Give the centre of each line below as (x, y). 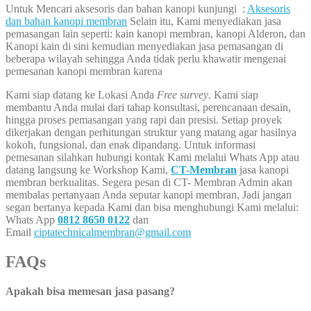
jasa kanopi (263, 170)
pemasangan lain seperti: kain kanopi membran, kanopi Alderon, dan (155, 34)
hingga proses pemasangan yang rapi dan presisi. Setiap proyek (144, 120)
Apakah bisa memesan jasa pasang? (90, 291)
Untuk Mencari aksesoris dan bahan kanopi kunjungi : (126, 9)
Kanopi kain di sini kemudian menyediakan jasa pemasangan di (144, 47)
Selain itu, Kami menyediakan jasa (204, 22)
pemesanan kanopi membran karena (84, 72)
